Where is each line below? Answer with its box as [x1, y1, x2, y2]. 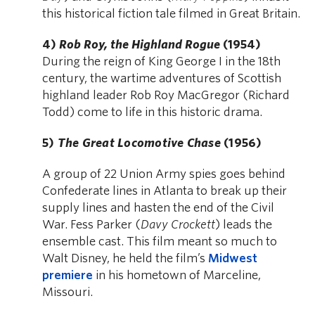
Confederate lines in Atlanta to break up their [42, 184, 287, 198]
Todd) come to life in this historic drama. [42, 105, 262, 120]
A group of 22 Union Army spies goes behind [42, 167, 285, 181]
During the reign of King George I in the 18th [42, 55, 281, 69]
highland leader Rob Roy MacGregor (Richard [42, 89, 290, 103]
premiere [42, 269, 93, 283]
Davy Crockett [141, 218, 215, 232]
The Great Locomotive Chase [57, 136, 221, 150]
